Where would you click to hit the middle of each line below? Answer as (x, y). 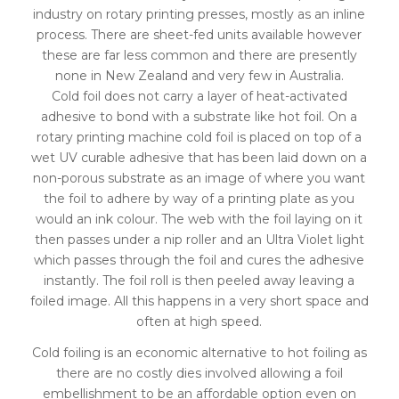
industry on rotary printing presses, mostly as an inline (199, 14)
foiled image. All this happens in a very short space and (199, 301)
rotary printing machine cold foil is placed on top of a (199, 137)
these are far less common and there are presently (199, 55)
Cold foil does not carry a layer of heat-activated (199, 96)
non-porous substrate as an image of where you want (199, 178)
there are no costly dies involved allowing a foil (199, 373)
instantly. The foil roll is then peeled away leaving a (199, 280)
